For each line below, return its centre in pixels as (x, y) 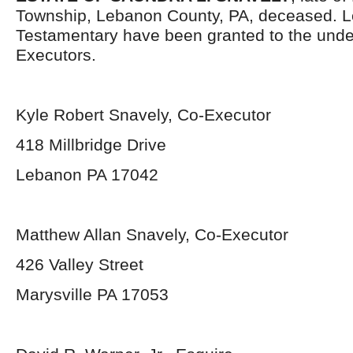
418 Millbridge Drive (91, 145)
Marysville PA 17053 (92, 294)
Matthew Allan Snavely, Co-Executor (152, 234)
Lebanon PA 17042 (87, 175)
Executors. (56, 55)
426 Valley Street (80, 264)
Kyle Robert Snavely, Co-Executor (143, 115)
